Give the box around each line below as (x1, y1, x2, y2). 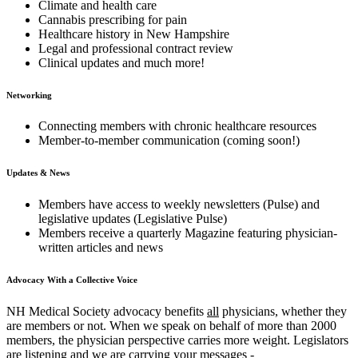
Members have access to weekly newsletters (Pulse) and (38, 197, 320, 212)
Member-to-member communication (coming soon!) (38, 133, 300, 148)
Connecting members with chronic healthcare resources (38, 119, 316, 133)
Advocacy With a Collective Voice (6, 275, 137, 285)
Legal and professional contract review (38, 41, 233, 55)
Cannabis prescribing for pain (38, 12, 187, 26)
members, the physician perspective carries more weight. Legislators (6, 333, 348, 348)
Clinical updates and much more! (38, 55, 205, 70)
